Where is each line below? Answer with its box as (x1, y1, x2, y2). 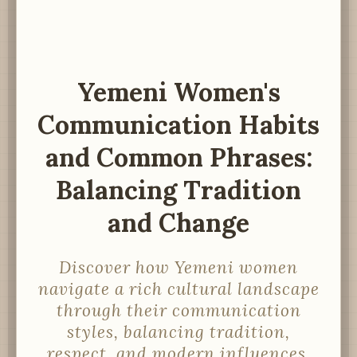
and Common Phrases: (45, 141, 312, 175)
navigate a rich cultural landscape (37, 277, 320, 300)
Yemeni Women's (76, 76, 280, 109)
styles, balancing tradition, (67, 320, 290, 343)
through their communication (56, 299, 301, 321)
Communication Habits (37, 108, 320, 142)
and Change (108, 206, 249, 240)
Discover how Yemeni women (59, 256, 298, 278)
